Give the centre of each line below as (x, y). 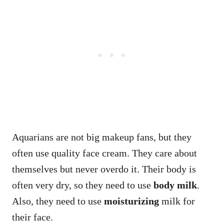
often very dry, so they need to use (83, 185)
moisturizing (131, 201)
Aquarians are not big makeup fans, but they (102, 137)
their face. (32, 217)
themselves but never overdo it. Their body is (104, 169)
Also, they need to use (58, 201)
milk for (177, 201)
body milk (175, 185)
